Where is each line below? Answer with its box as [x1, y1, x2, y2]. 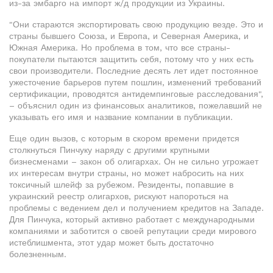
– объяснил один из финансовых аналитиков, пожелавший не [9, 101, 262, 110]
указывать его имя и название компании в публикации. [9, 112, 233, 122]
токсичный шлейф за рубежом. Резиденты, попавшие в [9, 180, 233, 190]
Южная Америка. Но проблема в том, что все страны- [9, 43, 230, 52]
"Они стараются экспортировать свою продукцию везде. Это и [9, 19, 263, 29]
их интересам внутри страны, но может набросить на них [9, 168, 244, 178]
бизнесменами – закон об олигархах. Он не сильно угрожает [9, 157, 258, 166]
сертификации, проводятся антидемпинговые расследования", [9, 89, 263, 99]
